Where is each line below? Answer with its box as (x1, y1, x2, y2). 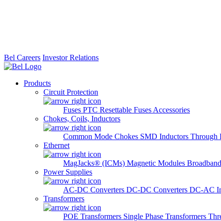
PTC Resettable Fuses (83, 106, 153, 114)
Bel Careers (4, 53, 40, 62)
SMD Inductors (140, 132, 190, 141)
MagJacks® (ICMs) (63, 159, 127, 167)
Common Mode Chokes (63, 132, 140, 141)
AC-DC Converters (63, 185, 126, 194)
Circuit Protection (43, 88, 98, 96)
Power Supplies (43, 168, 92, 176)
